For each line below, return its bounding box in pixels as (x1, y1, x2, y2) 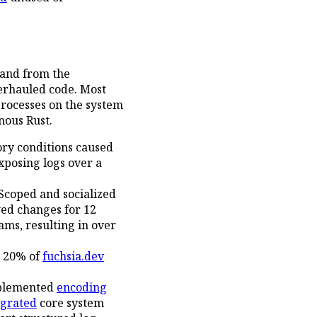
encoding (57, 279, 107, 296)
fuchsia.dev (42, 248, 104, 265)
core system (37, 295, 104, 311)
